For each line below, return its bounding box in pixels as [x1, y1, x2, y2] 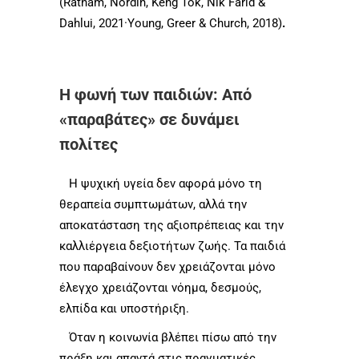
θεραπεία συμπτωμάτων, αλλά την [59, 196, 247, 212]
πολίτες [59, 134, 118, 154]
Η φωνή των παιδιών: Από [59, 84, 252, 104]
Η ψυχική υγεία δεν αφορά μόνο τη [59, 175, 262, 191]
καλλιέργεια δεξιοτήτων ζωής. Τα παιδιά [59, 238, 285, 253]
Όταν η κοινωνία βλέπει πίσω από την [59, 329, 276, 345]
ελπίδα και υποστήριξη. [59, 301, 189, 316]
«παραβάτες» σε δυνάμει [59, 109, 240, 129]
